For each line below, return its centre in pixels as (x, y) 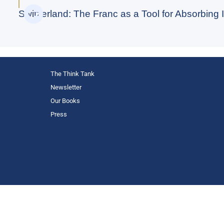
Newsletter (66, 87)
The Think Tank (72, 73)
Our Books (65, 100)
